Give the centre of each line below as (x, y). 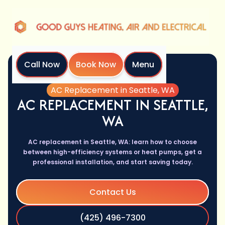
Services (124, 79)
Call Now (42, 65)
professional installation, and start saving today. (113, 162)
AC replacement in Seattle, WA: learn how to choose (113, 142)
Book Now (96, 65)
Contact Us (113, 192)
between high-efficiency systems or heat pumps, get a (113, 152)
